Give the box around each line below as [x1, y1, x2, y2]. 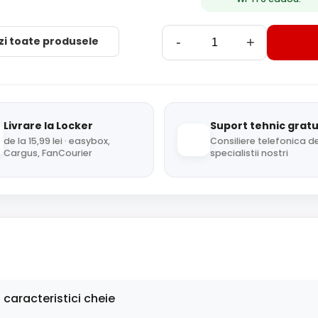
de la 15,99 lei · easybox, [3, 135, 110, 147]
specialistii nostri [210, 147, 288, 159]
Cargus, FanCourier [3, 147, 92, 159]
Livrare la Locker [3, 119, 93, 133]
